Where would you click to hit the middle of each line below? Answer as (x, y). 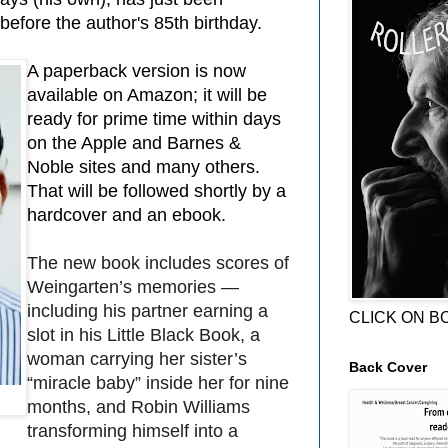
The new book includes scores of (158, 262)
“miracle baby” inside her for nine (158, 382)
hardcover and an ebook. (126, 214)
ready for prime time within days (154, 118)
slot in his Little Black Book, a (143, 334)
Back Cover (388, 366)
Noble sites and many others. (143, 166)
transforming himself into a (132, 430)
